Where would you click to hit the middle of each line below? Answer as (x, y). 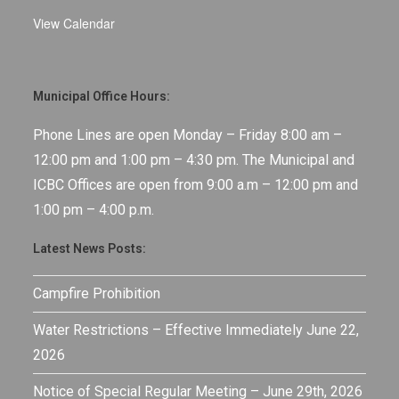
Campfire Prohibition (97, 293)
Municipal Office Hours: (102, 96)
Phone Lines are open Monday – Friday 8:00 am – (188, 134)
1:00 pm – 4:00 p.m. (94, 209)
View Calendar (74, 23)
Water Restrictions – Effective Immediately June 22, (196, 330)
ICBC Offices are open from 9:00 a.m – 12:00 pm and (196, 184)
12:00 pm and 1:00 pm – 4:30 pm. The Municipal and (194, 159)
